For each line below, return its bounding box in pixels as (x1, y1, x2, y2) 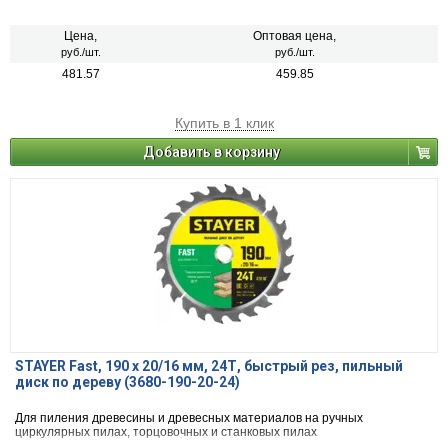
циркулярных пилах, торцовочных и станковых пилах (15, 425, 317, 440)
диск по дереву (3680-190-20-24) (15, 374, 240, 391)
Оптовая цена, (253, 29, 336, 44)
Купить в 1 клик (174, 115, 274, 132)
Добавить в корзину (143, 144, 280, 161)
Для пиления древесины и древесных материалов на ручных (15, 411, 363, 426)
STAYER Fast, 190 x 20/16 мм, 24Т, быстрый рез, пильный (15, 358, 403, 375)
